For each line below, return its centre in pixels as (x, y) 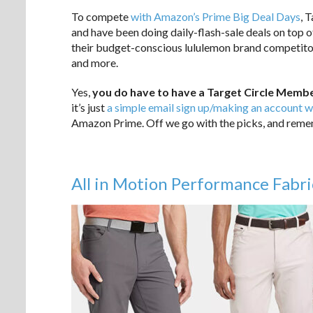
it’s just (89, 107)
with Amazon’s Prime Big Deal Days (216, 16)
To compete (101, 16)
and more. (95, 62)
